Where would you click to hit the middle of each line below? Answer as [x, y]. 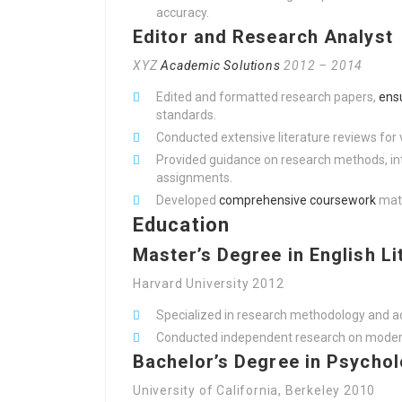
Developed [188, 200]
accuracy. [183, 13]
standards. [186, 115]
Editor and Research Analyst [263, 37]
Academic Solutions [221, 66]
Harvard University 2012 [209, 284]
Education [181, 225]
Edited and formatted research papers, [267, 97]
